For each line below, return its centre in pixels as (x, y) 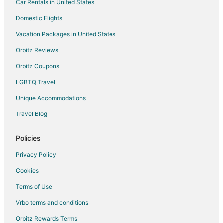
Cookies (27, 171)
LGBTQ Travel (36, 82)
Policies (28, 138)
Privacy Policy (36, 155)
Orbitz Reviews (37, 50)
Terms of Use (34, 187)
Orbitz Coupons (38, 66)
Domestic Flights (39, 18)
